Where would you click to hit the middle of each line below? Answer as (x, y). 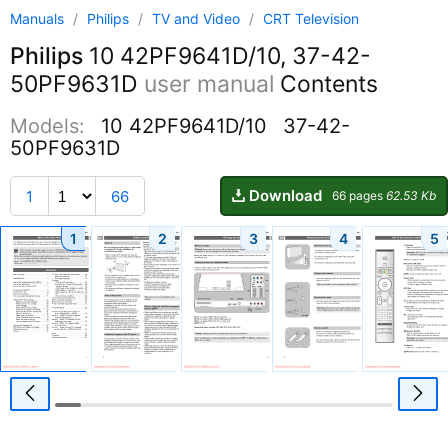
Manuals (37, 18)
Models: (50, 126)
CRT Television (311, 18)
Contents (326, 84)
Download (285, 196)
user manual (209, 84)
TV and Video (198, 18)
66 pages (359, 196)
